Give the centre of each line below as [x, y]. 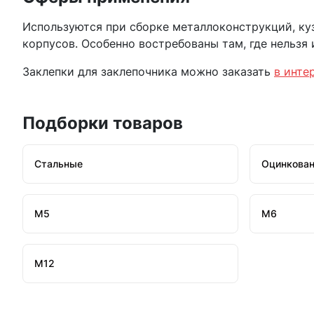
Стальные [59, 164]
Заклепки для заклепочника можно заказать [148, 71]
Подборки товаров [103, 123]
